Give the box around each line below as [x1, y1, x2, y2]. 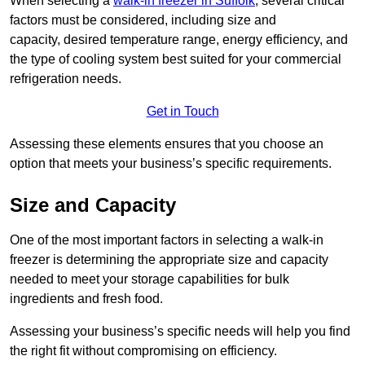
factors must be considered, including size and [10, 13, 276, 28]
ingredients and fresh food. [10, 292, 166, 306]
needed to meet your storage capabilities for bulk [10, 272, 289, 287]
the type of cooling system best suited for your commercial [10, 52, 341, 67]
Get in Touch [146, 104, 219, 119]
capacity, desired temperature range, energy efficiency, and [10, 33, 348, 47]
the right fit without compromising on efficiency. [10, 344, 277, 358]
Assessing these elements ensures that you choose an [10, 137, 323, 152]
